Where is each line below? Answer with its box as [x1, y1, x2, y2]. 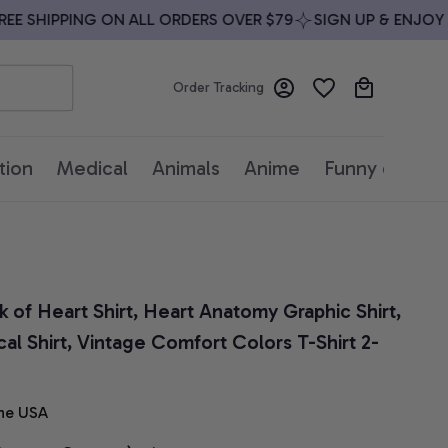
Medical [57, 156, 128, 181]
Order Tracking [173, 79, 264, 97]
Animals [152, 156, 220, 181]
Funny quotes [324, 156, 445, 181]
